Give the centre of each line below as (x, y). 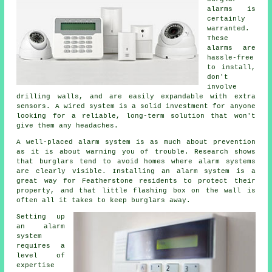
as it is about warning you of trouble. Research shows (136, 152)
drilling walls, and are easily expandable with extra (136, 97)
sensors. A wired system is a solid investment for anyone (136, 106)
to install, (231, 67)
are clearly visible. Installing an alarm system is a (136, 171)
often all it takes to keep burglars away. (104, 200)
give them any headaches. (68, 126)
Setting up (41, 217)
